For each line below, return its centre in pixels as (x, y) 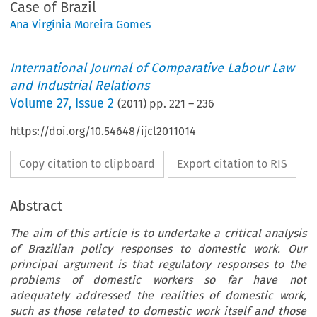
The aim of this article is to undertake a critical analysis (158, 234)
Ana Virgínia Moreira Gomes (81, 25)
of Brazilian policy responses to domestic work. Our (158, 249)
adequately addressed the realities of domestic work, (158, 296)
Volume (34, 104)
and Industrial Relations (80, 86)
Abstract (36, 206)
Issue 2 (95, 104)
